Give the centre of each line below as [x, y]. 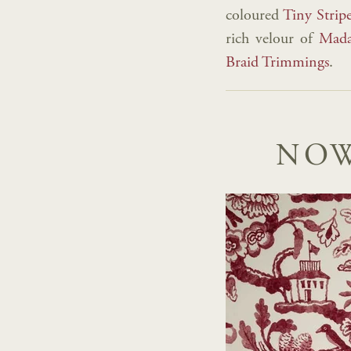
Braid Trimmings [277, 63]
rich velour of [272, 40]
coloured [255, 16]
